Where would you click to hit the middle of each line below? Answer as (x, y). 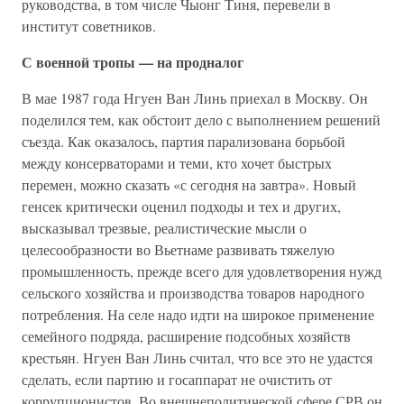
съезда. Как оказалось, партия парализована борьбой (184, 141)
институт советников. (89, 26)
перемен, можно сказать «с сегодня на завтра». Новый (189, 184)
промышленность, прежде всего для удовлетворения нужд (202, 271)
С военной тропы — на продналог (133, 62)
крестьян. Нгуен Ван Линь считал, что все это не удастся (197, 358)
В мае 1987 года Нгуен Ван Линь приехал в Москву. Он (195, 98)
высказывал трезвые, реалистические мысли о (164, 228)
